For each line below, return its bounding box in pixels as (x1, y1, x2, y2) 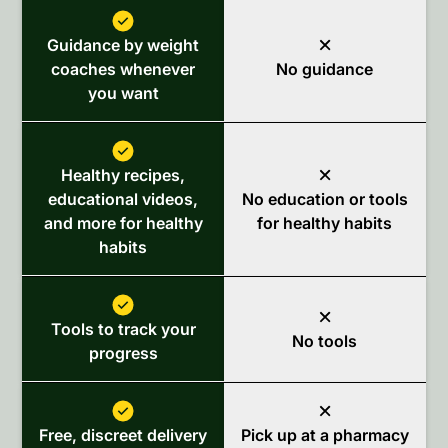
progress (88, 342, 158, 363)
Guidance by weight (47, 34, 200, 55)
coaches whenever (51, 58, 196, 79)
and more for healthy (43, 212, 203, 233)
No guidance (276, 59, 374, 80)
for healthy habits (257, 213, 393, 234)
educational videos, (48, 188, 199, 209)
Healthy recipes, (61, 164, 186, 185)
